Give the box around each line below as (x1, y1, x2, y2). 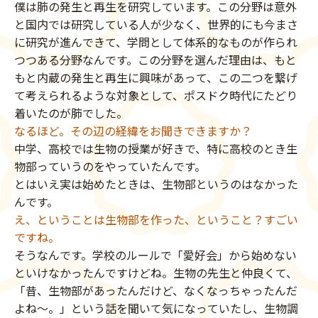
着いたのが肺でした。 (14, 104, 128, 121)
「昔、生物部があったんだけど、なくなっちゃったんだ (14, 281, 297, 299)
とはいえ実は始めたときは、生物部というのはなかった (14, 175, 298, 192)
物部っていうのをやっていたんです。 (14, 157, 206, 175)
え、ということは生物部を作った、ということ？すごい (14, 210, 298, 228)
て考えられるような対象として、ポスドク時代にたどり (14, 86, 297, 104)
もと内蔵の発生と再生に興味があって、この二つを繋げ (14, 68, 297, 86)
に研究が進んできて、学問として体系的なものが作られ (14, 33, 297, 50)
